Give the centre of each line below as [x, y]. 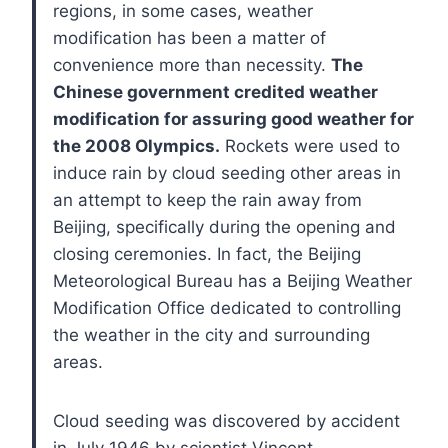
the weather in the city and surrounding [211, 334]
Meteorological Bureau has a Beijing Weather [232, 280]
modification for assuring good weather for [233, 118]
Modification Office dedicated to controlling [227, 307]
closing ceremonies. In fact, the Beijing [207, 253]
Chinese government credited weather [215, 91]
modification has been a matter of [189, 37]
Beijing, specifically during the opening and [224, 226]
